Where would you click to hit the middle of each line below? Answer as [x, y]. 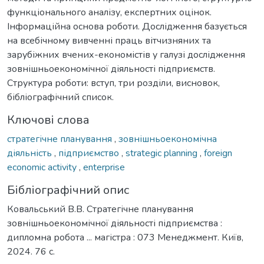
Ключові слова [48, 120]
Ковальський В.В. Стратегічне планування [100, 209]
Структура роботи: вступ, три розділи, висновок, [113, 83]
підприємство [90, 153]
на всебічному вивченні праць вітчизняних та [109, 40]
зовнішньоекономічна [168, 139]
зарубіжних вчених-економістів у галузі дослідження [126, 55]
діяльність [31, 153]
